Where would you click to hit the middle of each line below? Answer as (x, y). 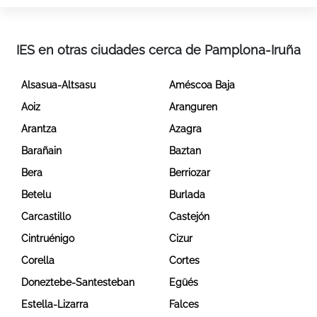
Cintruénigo (48, 239)
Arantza (39, 129)
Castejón (189, 217)
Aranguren (193, 107)
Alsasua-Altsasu (58, 85)
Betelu (36, 195)
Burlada (187, 195)
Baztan (185, 151)
